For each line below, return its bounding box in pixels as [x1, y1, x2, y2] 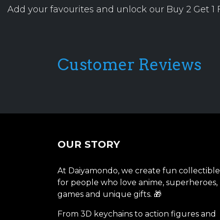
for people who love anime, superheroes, [57, 178, 218, 188]
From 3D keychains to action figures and [57, 209, 216, 219]
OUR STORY [57, 138, 120, 151]
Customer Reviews [57, 55, 201, 74]
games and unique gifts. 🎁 [57, 190, 162, 199]
